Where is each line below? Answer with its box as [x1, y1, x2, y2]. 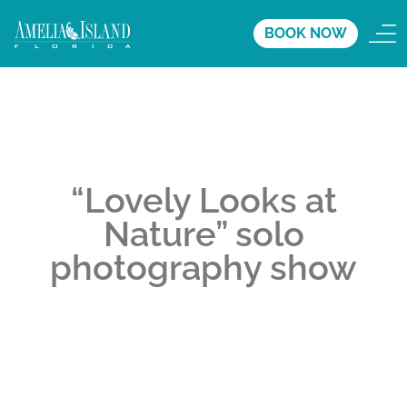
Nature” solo [103, 213, 304, 254]
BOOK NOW [264, 24, 347, 42]
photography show [50, 247, 357, 288]
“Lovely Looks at [70, 180, 337, 221]
